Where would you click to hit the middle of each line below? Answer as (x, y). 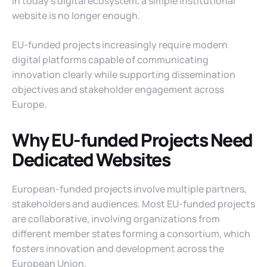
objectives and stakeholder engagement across (118, 89)
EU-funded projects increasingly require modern (120, 44)
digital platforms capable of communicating (110, 59)
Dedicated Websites (91, 159)
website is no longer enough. (76, 15)
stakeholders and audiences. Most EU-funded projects (133, 204)
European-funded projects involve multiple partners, (129, 189)
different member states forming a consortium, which (131, 233)
